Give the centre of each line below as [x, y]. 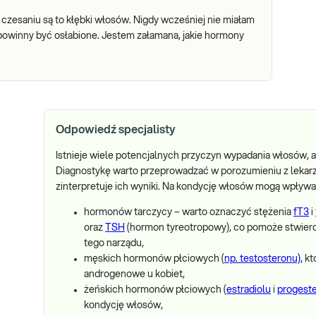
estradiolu [249, 290]
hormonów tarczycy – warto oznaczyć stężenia [189, 212]
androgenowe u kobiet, [134, 274]
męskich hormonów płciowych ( [154, 259]
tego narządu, [114, 243]
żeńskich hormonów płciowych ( [155, 290]
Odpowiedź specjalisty [116, 130]
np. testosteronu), [263, 259]
